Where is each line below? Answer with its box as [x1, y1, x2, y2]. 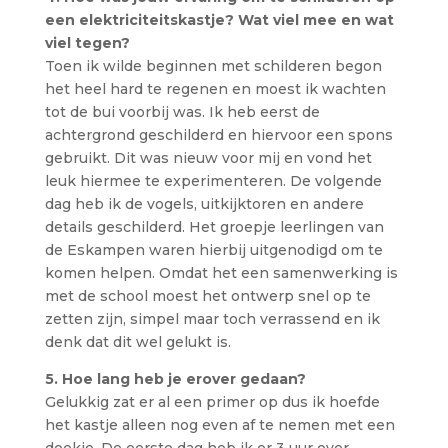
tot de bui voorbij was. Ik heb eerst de [44, 103, 320, 121]
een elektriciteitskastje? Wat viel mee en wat [44, 11, 394, 29]
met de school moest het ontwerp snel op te [44, 287, 371, 305]
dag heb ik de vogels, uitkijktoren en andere [44, 195, 364, 213]
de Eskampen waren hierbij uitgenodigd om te [44, 241, 383, 259]
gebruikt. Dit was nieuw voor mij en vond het [44, 149, 372, 167]
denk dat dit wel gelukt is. [44, 333, 231, 351]
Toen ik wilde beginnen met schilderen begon [44, 57, 382, 75]
